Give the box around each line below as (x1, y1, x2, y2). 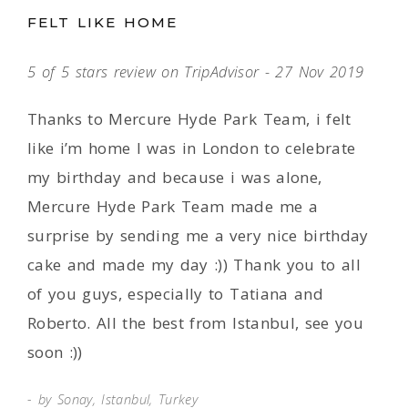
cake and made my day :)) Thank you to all (27, 254, 361, 275)
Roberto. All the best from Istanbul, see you (27, 312, 363, 333)
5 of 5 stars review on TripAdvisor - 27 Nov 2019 (27, 61, 364, 82)
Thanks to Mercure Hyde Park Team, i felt (27, 108, 352, 129)
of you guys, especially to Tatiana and (27, 283, 323, 304)
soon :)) (27, 342, 83, 362)
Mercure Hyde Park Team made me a (27, 196, 318, 217)
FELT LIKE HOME (27, 14, 178, 31)
